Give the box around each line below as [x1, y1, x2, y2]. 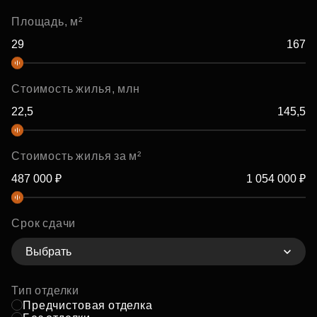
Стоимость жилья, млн [11, 83, 140, 95]
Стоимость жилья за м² [11, 150, 142, 162]
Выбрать [25, 245, 71, 258]
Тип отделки [11, 284, 80, 297]
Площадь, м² [11, 16, 83, 28]
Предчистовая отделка [23, 299, 153, 312]
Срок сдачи [11, 217, 76, 229]
